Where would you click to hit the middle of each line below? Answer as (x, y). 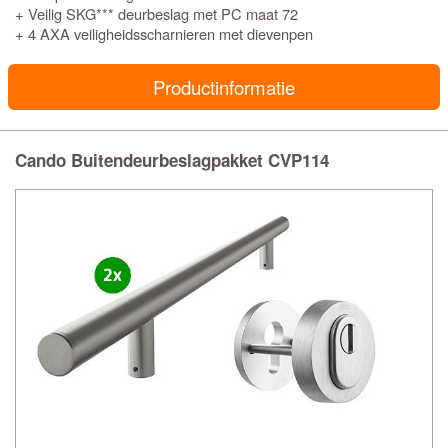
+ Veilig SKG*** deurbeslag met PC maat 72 (156, 13)
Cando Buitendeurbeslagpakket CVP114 (172, 160)
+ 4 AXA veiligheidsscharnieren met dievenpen (164, 33)
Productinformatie (224, 87)
